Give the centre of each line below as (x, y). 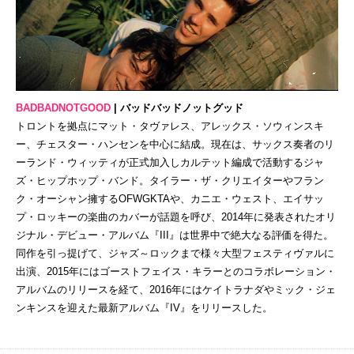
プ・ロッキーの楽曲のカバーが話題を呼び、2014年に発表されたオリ (176, 217)
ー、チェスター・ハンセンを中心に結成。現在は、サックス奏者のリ (175, 144)
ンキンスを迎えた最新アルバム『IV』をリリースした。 (144, 307)
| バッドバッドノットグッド (177, 107)
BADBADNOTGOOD (63, 107)
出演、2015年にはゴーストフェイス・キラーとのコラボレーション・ (176, 271)
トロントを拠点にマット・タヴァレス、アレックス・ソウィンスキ (170, 126)
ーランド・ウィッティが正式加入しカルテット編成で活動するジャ (170, 162)
